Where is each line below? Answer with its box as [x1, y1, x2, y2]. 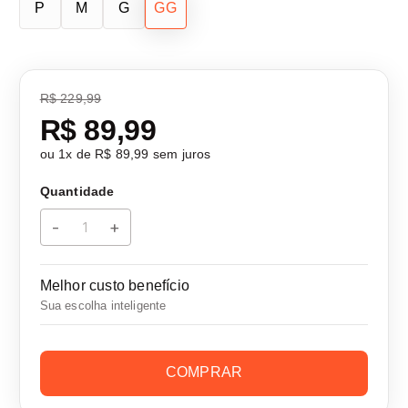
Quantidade [39, 184, 115, 199]
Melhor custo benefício [39, 278, 190, 293]
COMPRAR [165, 364, 243, 381]
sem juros [148, 147, 211, 161]
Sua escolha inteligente [39, 299, 167, 312]
